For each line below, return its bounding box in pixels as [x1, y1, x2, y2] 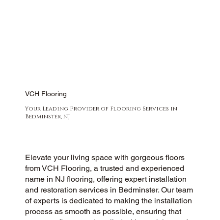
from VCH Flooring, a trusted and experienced [25, 163, 184, 173]
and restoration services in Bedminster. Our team [25, 185, 193, 194]
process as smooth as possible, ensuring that [25, 206, 181, 216]
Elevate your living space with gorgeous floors [25, 152, 185, 162]
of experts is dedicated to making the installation [25, 195, 192, 205]
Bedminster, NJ [25, 112, 70, 120]
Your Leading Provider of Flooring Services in [25, 104, 177, 112]
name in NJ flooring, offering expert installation [25, 174, 187, 184]
